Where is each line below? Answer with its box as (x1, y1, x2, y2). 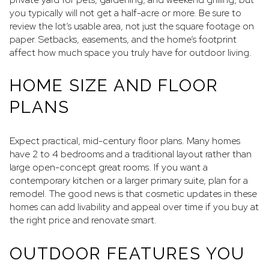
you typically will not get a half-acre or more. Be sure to (10, 6, 241, 19)
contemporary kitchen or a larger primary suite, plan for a (10, 174, 248, 187)
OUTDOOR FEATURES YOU (10, 243, 245, 264)
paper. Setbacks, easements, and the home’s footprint (10, 32, 237, 46)
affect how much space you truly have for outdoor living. (10, 46, 252, 59)
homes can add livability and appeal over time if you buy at (10, 201, 259, 214)
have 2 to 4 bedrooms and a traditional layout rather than (10, 148, 252, 161)
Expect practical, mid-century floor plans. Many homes (10, 134, 240, 148)
